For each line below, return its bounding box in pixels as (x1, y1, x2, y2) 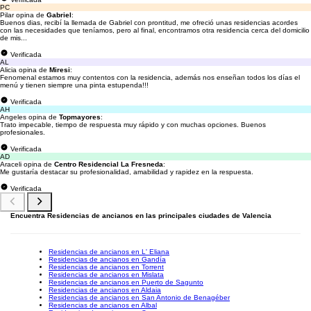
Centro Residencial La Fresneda (54, 160, 163, 168)
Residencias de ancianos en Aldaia (49, 286, 161, 294)
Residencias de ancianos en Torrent (49, 263, 164, 271)
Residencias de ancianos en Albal (49, 301, 157, 309)
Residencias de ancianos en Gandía (49, 255, 166, 263)
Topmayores (59, 113, 101, 121)
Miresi (49, 66, 70, 74)
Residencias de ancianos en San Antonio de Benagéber (49, 294, 230, 301)
